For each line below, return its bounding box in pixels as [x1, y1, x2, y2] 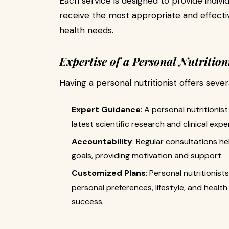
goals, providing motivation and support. [72, 150, 223, 161]
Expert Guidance [72, 104, 141, 115]
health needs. [59, 25, 113, 36]
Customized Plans [72, 168, 146, 178]
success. [72, 196, 104, 207]
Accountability [72, 136, 132, 147]
